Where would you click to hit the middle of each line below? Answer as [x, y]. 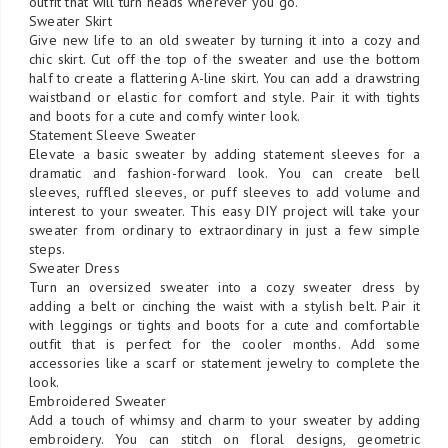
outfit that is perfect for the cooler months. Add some [224, 343]
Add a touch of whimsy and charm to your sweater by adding [224, 419]
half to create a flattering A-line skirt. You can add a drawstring [224, 77]
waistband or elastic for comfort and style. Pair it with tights [224, 96]
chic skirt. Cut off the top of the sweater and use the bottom [224, 58]
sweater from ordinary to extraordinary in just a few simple [224, 229]
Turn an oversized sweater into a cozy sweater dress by [224, 286]
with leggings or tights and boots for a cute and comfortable [224, 324]
